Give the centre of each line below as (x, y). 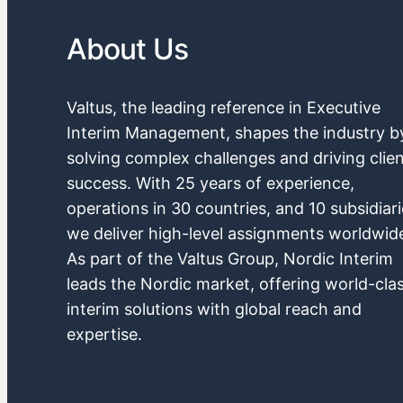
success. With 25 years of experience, (211, 183)
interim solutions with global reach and (215, 309)
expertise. (105, 334)
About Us (127, 49)
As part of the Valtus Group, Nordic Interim (230, 258)
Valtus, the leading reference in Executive (224, 107)
